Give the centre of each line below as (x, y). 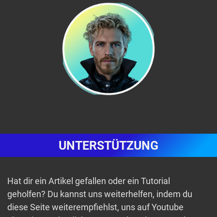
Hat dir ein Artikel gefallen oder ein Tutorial (89, 181)
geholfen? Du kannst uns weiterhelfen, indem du (100, 194)
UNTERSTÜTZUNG (108, 146)
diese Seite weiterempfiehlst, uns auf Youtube (95, 207)
